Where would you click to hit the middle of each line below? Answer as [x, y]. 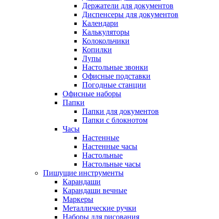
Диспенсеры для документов [130, 14]
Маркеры [78, 199]
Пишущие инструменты [83, 173]
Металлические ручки [99, 208]
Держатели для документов [128, 5]
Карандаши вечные [95, 190]
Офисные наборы [92, 93]
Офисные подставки [116, 76]
